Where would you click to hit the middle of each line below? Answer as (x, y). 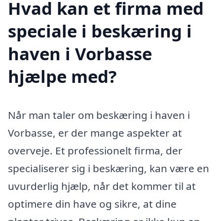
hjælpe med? (62, 76)
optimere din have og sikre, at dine (92, 203)
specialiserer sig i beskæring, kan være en (109, 168)
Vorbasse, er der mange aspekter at (95, 132)
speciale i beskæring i (100, 31)
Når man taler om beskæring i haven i (99, 115)
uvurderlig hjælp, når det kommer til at (102, 186)
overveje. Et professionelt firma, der (95, 150)
